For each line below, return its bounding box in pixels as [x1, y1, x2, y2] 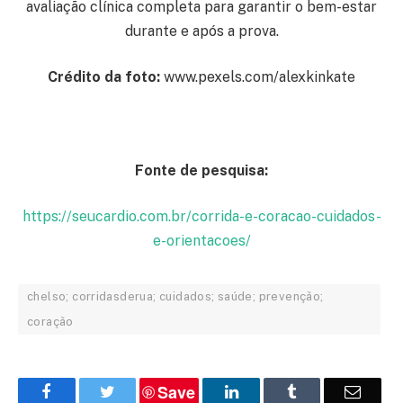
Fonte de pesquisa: [135, 161, 268, 179]
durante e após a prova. [124, 22, 279, 40]
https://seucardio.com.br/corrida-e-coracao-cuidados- [22, 208, 381, 226]
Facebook [50, 383, 114, 400]
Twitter [113, 383, 161, 400]
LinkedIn [237, 383, 297, 400]
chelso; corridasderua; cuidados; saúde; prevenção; [27, 290, 324, 304]
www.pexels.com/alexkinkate [160, 68, 355, 86]
